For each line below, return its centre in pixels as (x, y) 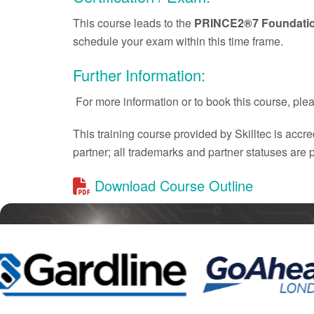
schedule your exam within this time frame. (178, 41)
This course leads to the (133, 23)
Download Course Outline (171, 186)
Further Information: (139, 75)
